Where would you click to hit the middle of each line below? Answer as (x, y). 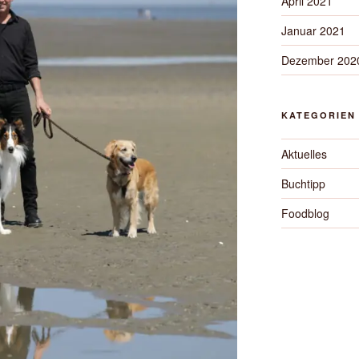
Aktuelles (304, 154)
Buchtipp (303, 184)
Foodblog (305, 213)
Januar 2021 (313, 30)
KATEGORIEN (318, 115)
